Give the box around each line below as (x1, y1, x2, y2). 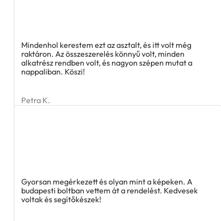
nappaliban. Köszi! (21, 67, 85, 77)
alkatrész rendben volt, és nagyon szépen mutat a (21, 58, 192, 68)
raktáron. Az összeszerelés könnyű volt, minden (21, 49, 184, 59)
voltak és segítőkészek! (21, 194, 101, 205)
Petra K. (21, 95, 50, 106)
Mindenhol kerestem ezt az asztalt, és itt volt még (21, 40, 191, 50)
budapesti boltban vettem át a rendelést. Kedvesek (21, 185, 198, 196)
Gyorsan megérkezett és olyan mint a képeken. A (21, 177, 192, 187)
